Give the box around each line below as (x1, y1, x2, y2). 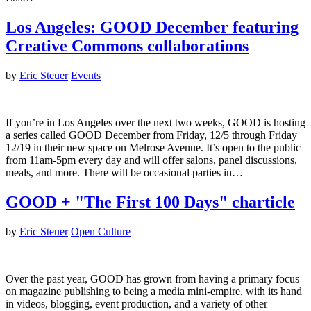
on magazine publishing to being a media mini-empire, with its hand (6, 285, 302, 298)
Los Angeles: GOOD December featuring (6, 18, 299, 37)
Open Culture (71, 226, 131, 238)
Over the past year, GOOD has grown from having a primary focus (6, 273, 299, 285)
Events (71, 69, 101, 82)
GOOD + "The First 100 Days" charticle (6, 193, 295, 212)
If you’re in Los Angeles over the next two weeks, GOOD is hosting (6, 117, 305, 129)
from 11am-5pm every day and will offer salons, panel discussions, (6, 154, 297, 167)
